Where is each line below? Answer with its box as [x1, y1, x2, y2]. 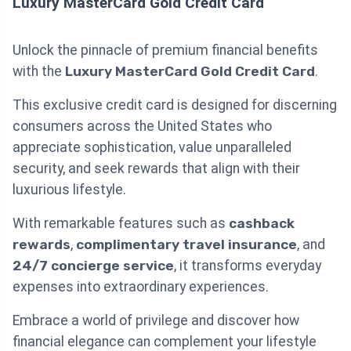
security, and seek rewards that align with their [13, 160, 300, 176]
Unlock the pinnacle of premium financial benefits [13, 42, 318, 58]
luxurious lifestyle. [13, 181, 126, 197]
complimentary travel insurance [76, 236, 297, 252]
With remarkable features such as [13, 215, 229, 231]
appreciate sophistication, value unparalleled [13, 139, 291, 155]
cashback [229, 215, 295, 231]
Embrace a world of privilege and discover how [13, 312, 299, 328]
